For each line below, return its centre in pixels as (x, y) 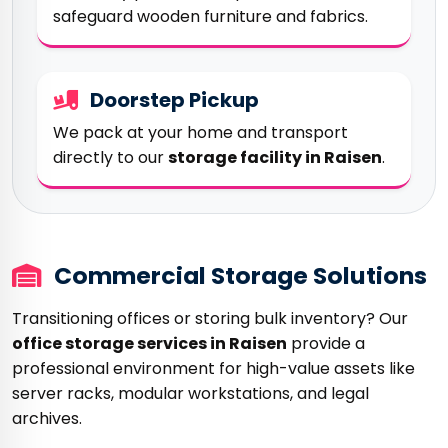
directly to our (110, 157)
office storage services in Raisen (149, 343)
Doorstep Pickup (172, 100)
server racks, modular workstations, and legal (190, 393)
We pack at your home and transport (200, 132)
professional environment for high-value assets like (213, 368)
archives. (47, 418)
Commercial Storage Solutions (238, 275)
